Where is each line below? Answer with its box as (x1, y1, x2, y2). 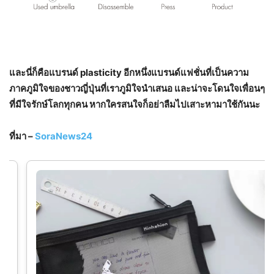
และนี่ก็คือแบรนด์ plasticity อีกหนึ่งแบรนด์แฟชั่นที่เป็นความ (9, 66, 249, 78)
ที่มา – (9, 130, 35, 142)
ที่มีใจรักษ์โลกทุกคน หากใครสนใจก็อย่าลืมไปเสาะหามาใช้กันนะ (9, 98, 262, 110)
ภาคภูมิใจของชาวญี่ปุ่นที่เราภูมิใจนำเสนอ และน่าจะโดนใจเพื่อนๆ (9, 82, 265, 94)
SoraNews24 (35, 130, 92, 142)
